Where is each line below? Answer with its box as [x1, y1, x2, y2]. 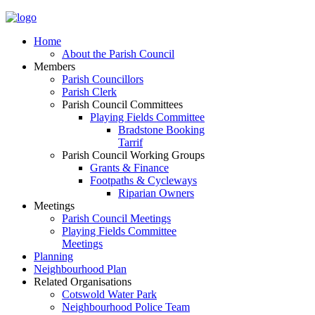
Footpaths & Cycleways [90, 174, 197, 186]
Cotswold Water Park [62, 288, 157, 300]
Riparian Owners [118, 187, 194, 199]
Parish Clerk [62, 86, 117, 98]
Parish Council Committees [62, 98, 183, 110]
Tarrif [118, 136, 143, 148]
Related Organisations [34, 276, 131, 288]
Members [34, 60, 75, 72]
